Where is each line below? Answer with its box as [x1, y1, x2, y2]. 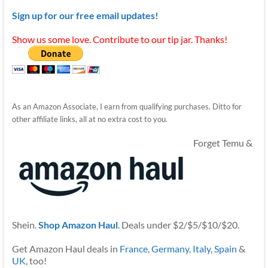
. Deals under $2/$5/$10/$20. [117, 219, 239, 231]
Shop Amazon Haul [38, 219, 118, 231]
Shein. [11, 219, 38, 231]
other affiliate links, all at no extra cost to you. [11, 114, 167, 124]
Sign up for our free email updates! [11, 10, 159, 22]
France [119, 243, 148, 255]
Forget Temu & [191, 137, 252, 149]
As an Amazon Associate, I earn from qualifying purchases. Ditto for [11, 102, 242, 112]
